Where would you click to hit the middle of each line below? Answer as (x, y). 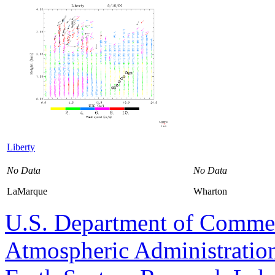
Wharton (210, 191)
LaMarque (27, 191)
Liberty (21, 147)
